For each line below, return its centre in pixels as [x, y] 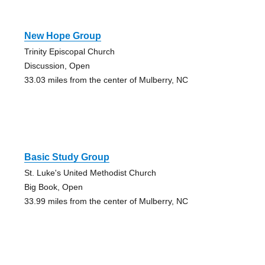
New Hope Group [62, 36]
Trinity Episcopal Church [69, 52]
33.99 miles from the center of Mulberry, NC [106, 201]
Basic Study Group [67, 157]
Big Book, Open [53, 187]
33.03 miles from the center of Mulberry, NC [106, 80]
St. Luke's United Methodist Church [90, 173]
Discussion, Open [57, 66]
